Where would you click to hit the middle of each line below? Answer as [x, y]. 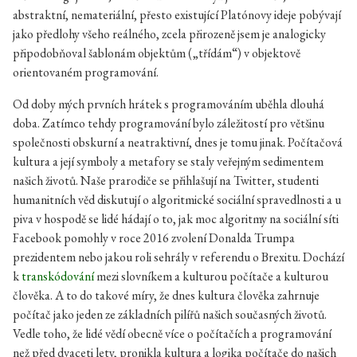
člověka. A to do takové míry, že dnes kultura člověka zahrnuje [166, 295]
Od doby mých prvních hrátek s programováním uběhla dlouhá [169, 104]
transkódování [58, 276]
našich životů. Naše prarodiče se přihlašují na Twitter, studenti [166, 180]
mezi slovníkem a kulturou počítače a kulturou [211, 276]
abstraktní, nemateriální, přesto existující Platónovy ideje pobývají [177, 15]
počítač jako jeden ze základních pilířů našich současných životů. [170, 314]
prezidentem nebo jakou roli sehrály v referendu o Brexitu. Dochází [178, 257]
